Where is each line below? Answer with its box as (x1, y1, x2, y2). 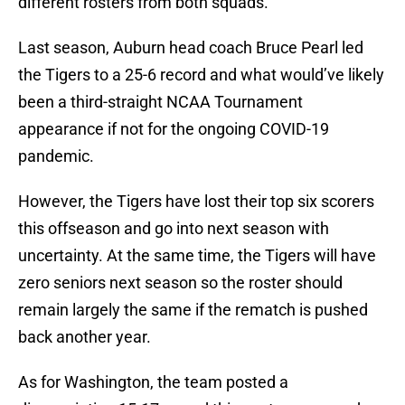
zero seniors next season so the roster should (18, 273, 343, 293)
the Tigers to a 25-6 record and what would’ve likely (18, 65, 384, 85)
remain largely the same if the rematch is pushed (18, 300, 368, 320)
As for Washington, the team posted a (18, 372, 288, 392)
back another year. (18, 327, 151, 347)
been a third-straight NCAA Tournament (18, 92, 303, 112)
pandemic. (18, 146, 94, 166)
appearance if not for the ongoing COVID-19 (18, 119, 329, 139)
